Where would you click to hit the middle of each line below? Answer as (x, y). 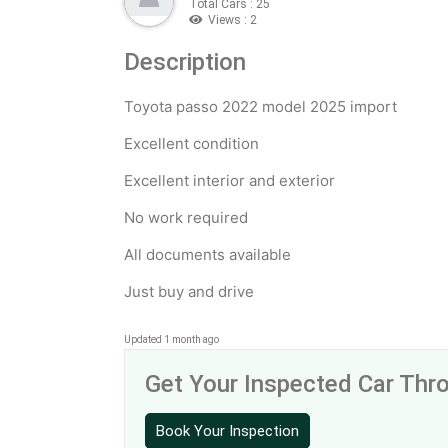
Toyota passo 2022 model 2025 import (262, 106)
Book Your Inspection (227, 430)
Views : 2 (232, 20)
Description (185, 62)
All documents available (209, 254)
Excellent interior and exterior (231, 180)
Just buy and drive (191, 291)
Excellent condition (193, 143)
